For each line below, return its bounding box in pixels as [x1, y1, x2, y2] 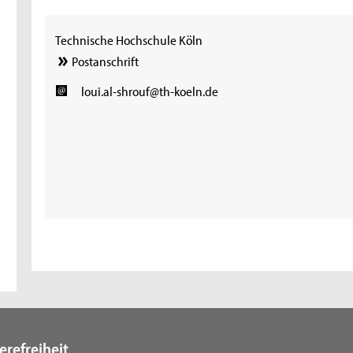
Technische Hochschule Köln [55, 30, 203, 48]
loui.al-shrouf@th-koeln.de [80, 82, 218, 100]
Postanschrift [72, 52, 139, 70]
